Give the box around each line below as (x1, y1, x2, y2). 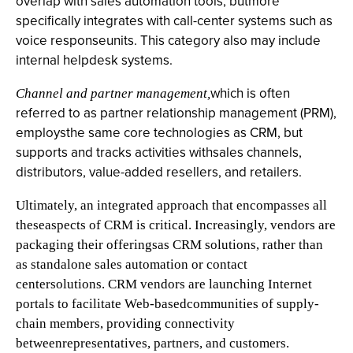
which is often (210, 84, 290, 103)
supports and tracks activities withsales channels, (16, 143, 302, 162)
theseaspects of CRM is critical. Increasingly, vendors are (16, 217, 336, 232)
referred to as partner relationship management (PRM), (16, 103, 336, 123)
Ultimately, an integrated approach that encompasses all (16, 198, 327, 213)
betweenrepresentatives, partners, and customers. (16, 336, 289, 351)
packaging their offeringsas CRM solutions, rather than (16, 237, 323, 252)
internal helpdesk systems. (16, 50, 173, 70)
